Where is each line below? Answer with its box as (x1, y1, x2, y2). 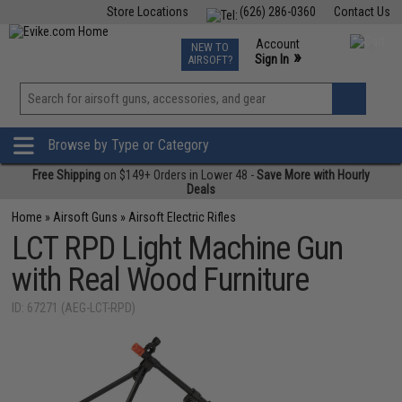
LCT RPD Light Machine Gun (12, 230, 344, 267)
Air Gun (133, 36, 170, 50)
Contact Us (333, 4, 390, 19)
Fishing (79, 36, 116, 50)
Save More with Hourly (257, 168, 370, 182)
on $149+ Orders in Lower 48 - (100, 168, 257, 182)
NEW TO (190, 40, 229, 54)
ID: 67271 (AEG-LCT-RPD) (12, 301, 136, 315)
